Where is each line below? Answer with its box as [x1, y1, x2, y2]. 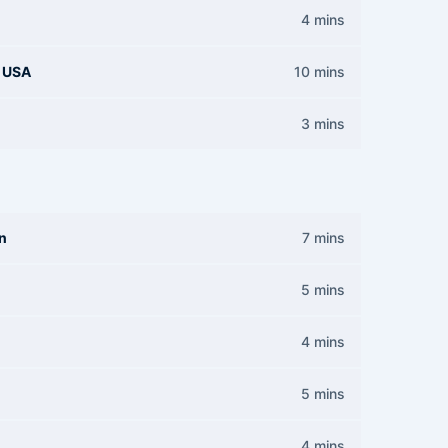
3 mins [301, 115, 345, 132]
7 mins [302, 229, 345, 246]
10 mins [294, 63, 345, 80]
